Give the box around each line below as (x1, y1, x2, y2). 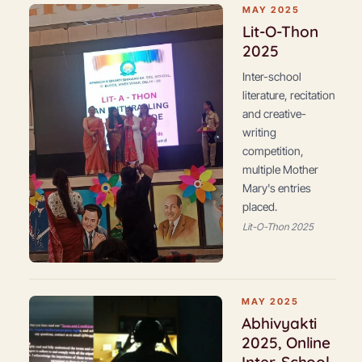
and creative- (242, 107, 306, 120)
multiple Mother (242, 162, 318, 176)
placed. (242, 200, 277, 213)
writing (242, 125, 276, 139)
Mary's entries (242, 181, 311, 195)
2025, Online (242, 333, 331, 352)
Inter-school (242, 69, 301, 83)
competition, (242, 144, 304, 158)
